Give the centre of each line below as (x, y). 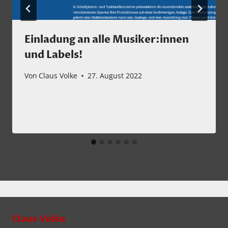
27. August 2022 (115, 76)
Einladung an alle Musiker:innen (107, 39)
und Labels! (53, 54)
